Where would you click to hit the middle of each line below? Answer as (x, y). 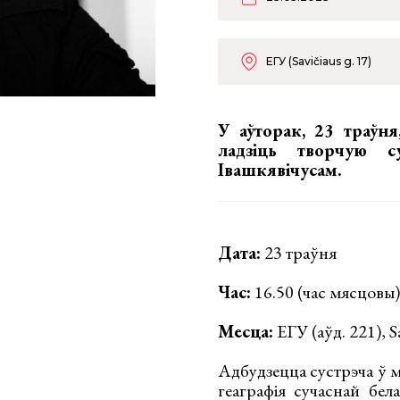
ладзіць (258, 150)
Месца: (246, 331)
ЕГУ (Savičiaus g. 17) (319, 61)
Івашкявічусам (278, 170)
